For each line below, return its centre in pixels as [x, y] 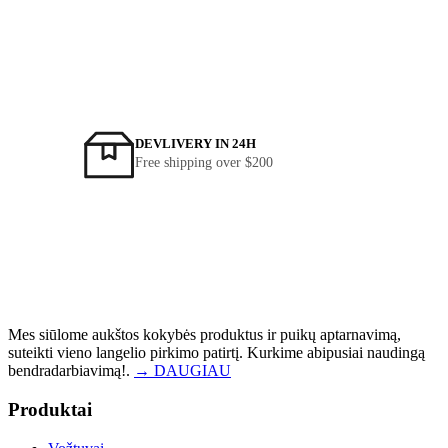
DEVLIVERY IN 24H [195, 144]
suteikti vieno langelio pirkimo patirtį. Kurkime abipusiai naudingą [216, 353]
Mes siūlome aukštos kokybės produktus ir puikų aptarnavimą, [204, 335]
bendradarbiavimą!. [71, 371]
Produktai [50, 409]
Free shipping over [188, 163]
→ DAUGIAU [182, 371]
